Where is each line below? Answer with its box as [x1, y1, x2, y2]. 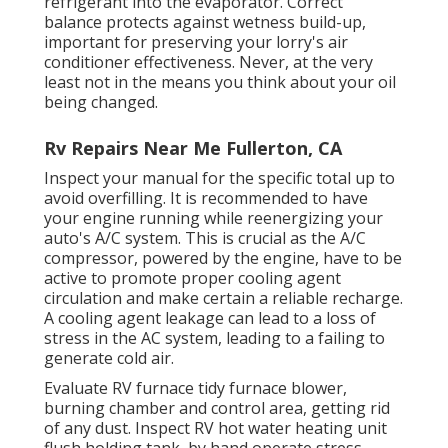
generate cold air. [44, 347, 174, 370]
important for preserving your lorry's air [44, 31, 348, 54]
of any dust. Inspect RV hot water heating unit [44, 417, 387, 440]
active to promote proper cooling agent [44, 267, 341, 290]
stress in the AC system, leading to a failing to [44, 327, 385, 350]
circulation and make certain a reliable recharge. [44, 287, 403, 310]
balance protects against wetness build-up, [44, 11, 366, 34]
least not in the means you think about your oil [44, 71, 396, 94]
